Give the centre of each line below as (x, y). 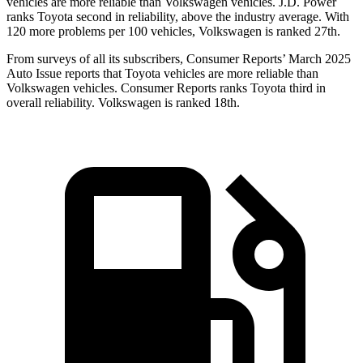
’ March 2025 (316, 59)
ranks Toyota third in (271, 88)
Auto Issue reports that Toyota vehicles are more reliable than (162, 74)
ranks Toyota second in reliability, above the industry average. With (178, 17)
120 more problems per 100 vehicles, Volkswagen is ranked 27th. (173, 32)
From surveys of (48, 59)
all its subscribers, (138, 59)
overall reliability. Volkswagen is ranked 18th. (123, 103)
